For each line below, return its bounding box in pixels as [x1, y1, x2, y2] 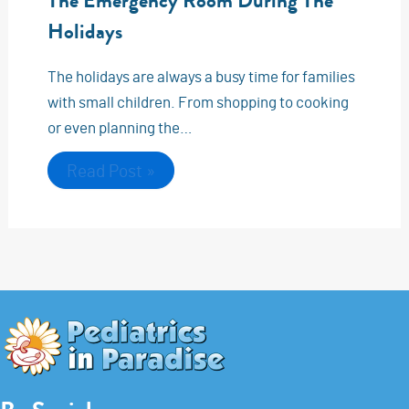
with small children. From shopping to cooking [47, 92, 349, 111]
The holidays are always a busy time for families [47, 67, 355, 86]
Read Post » [66, 160, 155, 182]
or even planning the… [47, 118, 193, 137]
